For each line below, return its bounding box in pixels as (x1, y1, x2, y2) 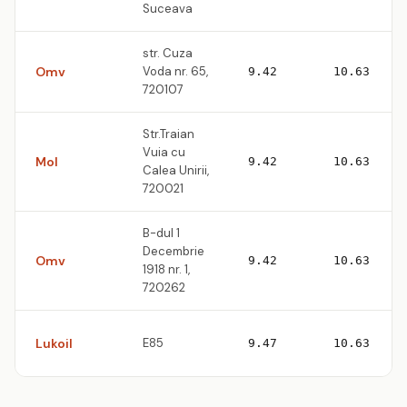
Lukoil (35, 335, 73, 352)
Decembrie (143, 243, 204, 259)
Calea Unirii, (143, 163, 209, 178)
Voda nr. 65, (143, 64, 208, 79)
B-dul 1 (143, 225, 180, 241)
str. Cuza (143, 45, 193, 61)
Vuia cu (143, 144, 185, 160)
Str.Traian (143, 126, 194, 142)
